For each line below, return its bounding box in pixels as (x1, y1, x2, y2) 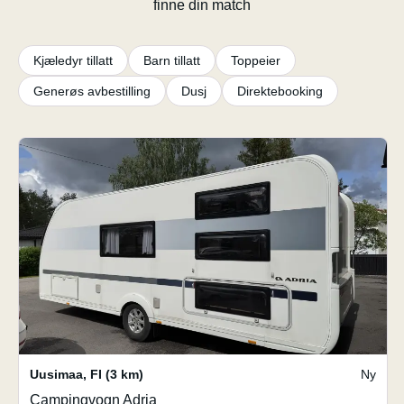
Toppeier (231, 53, 280, 68)
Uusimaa (30, 367, 83, 381)
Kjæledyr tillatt (33, 53, 113, 68)
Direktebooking (237, 84, 323, 98)
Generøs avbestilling (33, 84, 151, 98)
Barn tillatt (143, 53, 200, 68)
